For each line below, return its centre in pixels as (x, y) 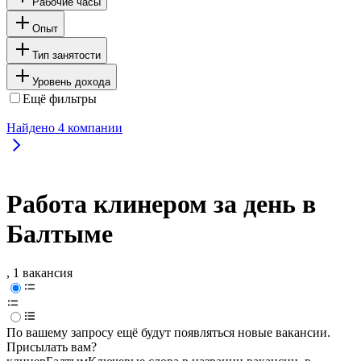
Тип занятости (66, 55)
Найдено (32, 127)
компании (93, 127)
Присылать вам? (52, 347)
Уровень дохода (71, 81)
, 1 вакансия (39, 273)
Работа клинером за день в (161, 204)
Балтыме (60, 234)
